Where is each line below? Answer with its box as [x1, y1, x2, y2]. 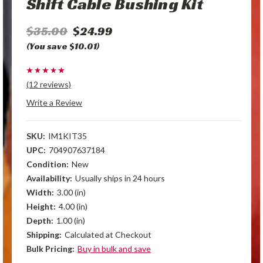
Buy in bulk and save [77, 243, 151, 254]
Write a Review [26, 97, 82, 107]
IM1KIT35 [48, 130, 87, 141]
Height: [26, 201, 56, 211]
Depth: [26, 215, 53, 225]
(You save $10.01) [26, 40, 100, 52]
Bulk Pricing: [26, 243, 75, 254]
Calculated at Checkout [64, 229, 151, 240]
